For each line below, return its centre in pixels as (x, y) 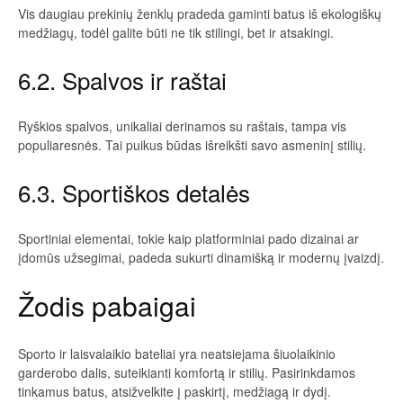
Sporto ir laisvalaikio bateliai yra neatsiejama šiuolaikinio (177, 353)
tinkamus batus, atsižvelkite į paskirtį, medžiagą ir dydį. (175, 391)
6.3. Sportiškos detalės (134, 192)
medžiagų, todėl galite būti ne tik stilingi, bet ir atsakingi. (176, 32)
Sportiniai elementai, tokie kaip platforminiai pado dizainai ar (188, 238)
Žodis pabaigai (107, 305)
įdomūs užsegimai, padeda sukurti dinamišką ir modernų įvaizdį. (201, 257)
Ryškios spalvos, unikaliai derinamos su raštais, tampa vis (182, 125)
